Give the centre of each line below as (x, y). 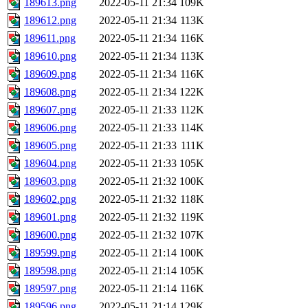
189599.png (50, 253)
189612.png (50, 21)
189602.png (50, 199)
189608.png (50, 92)
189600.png (50, 235)
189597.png (50, 289)
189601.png (50, 217)
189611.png (50, 38)
